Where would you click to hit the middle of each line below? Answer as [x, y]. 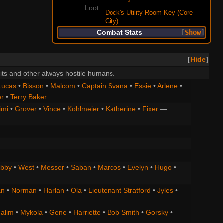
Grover [26, 109]
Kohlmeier [83, 109]
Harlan [54, 190]
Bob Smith [123, 212]
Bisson [33, 86]
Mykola [31, 212]
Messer [52, 167]
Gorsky [157, 212]
